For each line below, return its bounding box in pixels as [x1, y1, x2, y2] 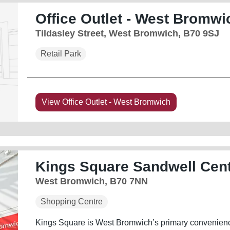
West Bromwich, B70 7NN [35, 176, 148, 186]
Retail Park [40, 49, 81, 58]
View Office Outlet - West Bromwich [41, 97, 170, 106]
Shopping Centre [40, 197, 103, 206]
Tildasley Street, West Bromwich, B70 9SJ [35, 28, 219, 39]
